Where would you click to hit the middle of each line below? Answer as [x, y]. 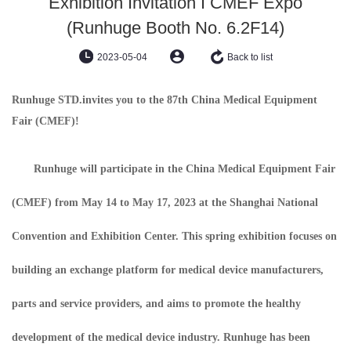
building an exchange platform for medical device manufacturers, [168, 270]
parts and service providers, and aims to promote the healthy [156, 304]
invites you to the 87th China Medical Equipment [200, 100]
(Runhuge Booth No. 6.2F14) [175, 28]
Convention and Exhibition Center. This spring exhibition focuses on [174, 236]
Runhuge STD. [47, 100]
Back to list [250, 57]
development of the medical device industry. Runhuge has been [161, 337]
